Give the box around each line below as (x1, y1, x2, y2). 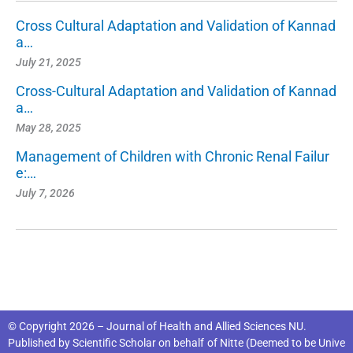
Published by (8, 336, 73, 349)
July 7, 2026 (16, 186, 75, 199)
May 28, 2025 (16, 121, 81, 134)
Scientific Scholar (72, 336, 157, 349)
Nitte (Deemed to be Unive (219, 336, 346, 349)
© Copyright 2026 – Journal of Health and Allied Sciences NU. (8, 319, 307, 333)
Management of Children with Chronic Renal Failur (16, 147, 329, 165)
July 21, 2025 (16, 55, 81, 69)
